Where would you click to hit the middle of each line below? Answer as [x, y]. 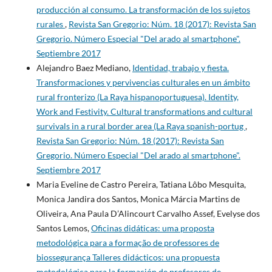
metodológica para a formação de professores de [127, 243]
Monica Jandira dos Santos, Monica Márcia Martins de [138, 199]
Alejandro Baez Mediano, [84, 68]
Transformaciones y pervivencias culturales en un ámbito [143, 83]
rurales [50, 24]
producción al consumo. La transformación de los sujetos [143, 10]
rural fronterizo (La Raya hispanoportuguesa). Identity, [137, 97]
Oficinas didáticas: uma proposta [152, 228]
